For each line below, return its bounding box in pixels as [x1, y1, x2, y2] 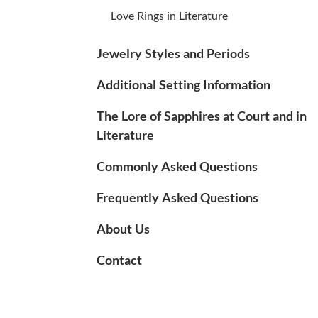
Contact [97, 251, 142, 268]
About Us [97, 220, 150, 236]
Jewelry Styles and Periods [97, 45, 250, 61]
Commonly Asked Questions [97, 158, 258, 174]
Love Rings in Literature [111, 9, 228, 23]
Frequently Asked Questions [97, 189, 258, 205]
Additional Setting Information [97, 76, 270, 92]
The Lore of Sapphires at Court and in [97, 107, 307, 124]
